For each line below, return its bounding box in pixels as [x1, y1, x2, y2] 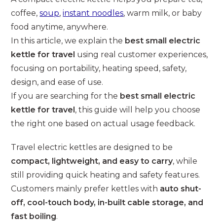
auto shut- [160, 184, 202, 194]
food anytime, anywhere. [11, 22, 109, 32]
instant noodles [63, 8, 124, 18]
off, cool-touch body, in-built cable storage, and [11, 198, 204, 208]
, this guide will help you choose [75, 105, 201, 115]
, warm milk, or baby [123, 8, 202, 18]
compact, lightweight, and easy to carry [11, 156, 173, 166]
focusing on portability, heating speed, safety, [11, 64, 187, 74]
